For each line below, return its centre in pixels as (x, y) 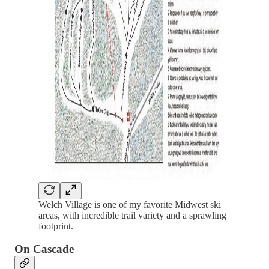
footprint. (56, 226)
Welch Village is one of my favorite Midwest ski (130, 204)
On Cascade (44, 249)
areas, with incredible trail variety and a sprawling (132, 215)
